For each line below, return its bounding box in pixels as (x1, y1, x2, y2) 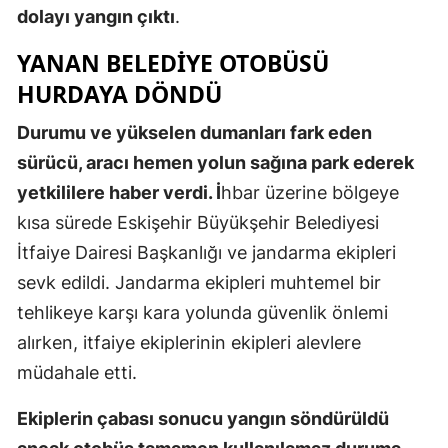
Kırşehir (366, 305, 420, 324)
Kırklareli (366, 264, 427, 283)
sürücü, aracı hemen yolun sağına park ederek (17, 151, 414, 173)
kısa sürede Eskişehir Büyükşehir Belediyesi (17, 211, 379, 233)
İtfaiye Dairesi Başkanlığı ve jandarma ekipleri (17, 241, 396, 263)
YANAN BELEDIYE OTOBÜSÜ (17, 46, 329, 79)
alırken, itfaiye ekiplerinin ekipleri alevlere (17, 331, 361, 353)
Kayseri (366, 223, 416, 242)
